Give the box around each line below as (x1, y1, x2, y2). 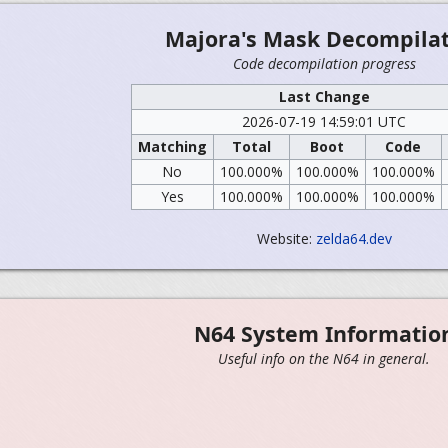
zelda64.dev (315, 229, 392, 248)
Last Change (278, 87, 370, 106)
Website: (256, 229, 316, 248)
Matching (137, 137, 207, 156)
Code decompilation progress (232, 54, 416, 73)
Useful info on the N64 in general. (218, 349, 430, 368)
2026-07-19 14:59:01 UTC (242, 112, 406, 131)
